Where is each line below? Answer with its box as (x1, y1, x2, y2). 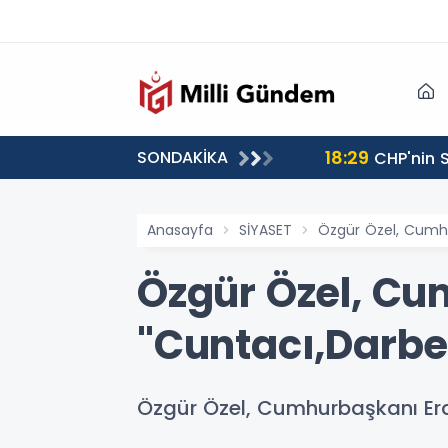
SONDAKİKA (137, 146, 228, 169)
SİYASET (239, 220, 292, 240)
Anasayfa (147, 220, 213, 240)
